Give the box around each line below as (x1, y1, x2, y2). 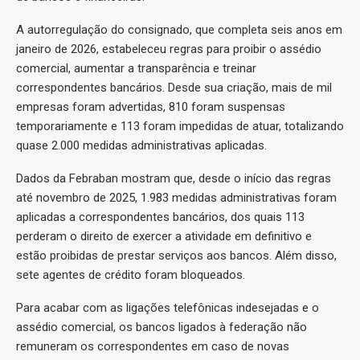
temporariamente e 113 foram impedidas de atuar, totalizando (16, 118, 344, 133)
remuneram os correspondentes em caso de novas (16, 338, 289, 354)
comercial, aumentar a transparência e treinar (16, 60, 256, 76)
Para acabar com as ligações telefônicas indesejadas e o (16, 300, 319, 315)
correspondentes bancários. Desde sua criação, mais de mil (16, 80, 332, 95)
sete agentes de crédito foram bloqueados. (16, 267, 245, 282)
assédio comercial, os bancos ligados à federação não (16, 319, 307, 334)
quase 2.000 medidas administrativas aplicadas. (16, 137, 267, 153)
